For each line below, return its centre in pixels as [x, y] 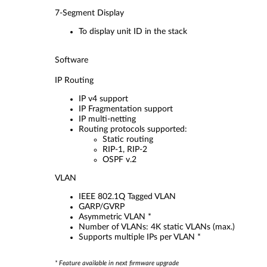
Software [72, 60]
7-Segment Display [89, 13]
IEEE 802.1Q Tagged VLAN [127, 197]
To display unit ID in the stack [133, 32]
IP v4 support [103, 99]
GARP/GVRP [102, 207]
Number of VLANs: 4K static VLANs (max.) [157, 227]
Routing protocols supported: [136, 129]
